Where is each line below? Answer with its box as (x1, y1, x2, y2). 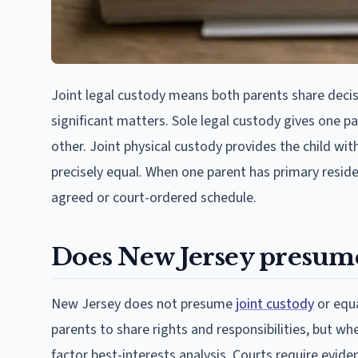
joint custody (236, 293, 314, 314)
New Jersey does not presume (51, 293, 236, 314)
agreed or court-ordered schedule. (51, 187, 257, 208)
